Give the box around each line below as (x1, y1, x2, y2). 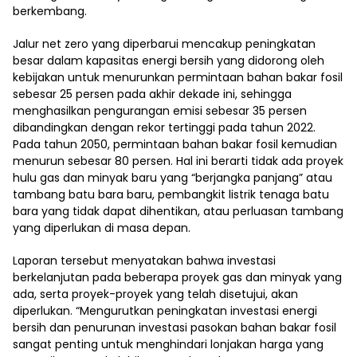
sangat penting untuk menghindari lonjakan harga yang (13, 336, 324, 352)
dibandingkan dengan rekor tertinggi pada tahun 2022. (13, 120, 316, 135)
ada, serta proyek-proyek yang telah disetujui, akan (13, 286, 298, 302)
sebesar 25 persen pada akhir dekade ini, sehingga (13, 86, 292, 102)
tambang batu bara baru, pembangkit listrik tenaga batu (13, 186, 329, 202)
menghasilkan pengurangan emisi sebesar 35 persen (13, 103, 307, 119)
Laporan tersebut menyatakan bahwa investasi (13, 253, 276, 269)
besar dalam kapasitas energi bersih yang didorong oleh (13, 53, 324, 69)
